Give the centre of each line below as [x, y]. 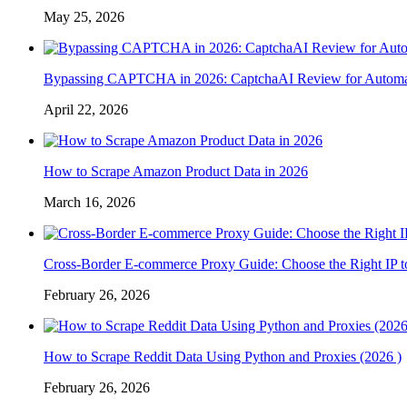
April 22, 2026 [86, 110]
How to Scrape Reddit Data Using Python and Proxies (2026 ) [223, 357]
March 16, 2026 [89, 203]
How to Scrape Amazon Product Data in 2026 [176, 172]
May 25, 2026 [84, 17]
